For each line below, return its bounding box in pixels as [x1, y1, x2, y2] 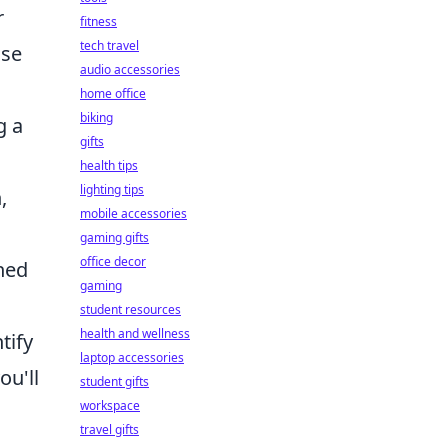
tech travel [80, 37, 139, 54]
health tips [80, 157, 138, 174]
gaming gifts [80, 229, 149, 246]
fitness [80, 13, 117, 30]
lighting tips [80, 181, 144, 198]
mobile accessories [80, 205, 187, 222]
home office [80, 85, 146, 102]
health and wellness [80, 325, 190, 342]
